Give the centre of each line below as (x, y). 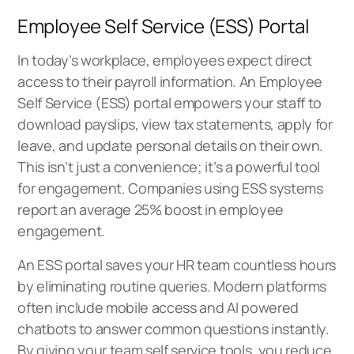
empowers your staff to (247, 102)
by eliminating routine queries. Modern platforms (172, 286)
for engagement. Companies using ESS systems (170, 188)
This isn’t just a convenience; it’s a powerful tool (169, 166)
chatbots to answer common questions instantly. (173, 328)
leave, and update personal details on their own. (171, 145)
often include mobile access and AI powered (158, 307)
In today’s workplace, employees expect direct (165, 60)
